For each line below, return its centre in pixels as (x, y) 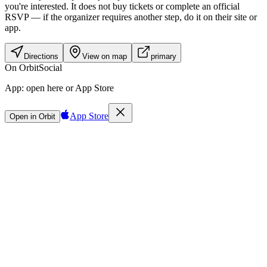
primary (164, 56)
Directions (41, 56)
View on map (105, 56)
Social (50, 67)
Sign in (44, 121)
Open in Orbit (32, 116)
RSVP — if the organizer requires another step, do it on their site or (131, 17)
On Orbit (22, 67)
